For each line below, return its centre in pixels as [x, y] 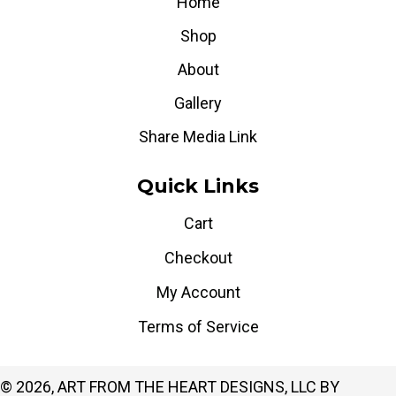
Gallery [198, 103]
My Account [198, 292]
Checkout [198, 257]
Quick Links [198, 186]
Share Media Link [198, 136]
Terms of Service [198, 326]
